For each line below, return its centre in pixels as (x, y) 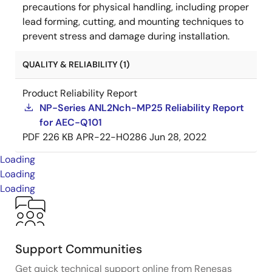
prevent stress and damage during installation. (126, 36)
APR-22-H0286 (111, 137)
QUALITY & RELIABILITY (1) (76, 64)
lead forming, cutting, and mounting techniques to (133, 21)
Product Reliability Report (80, 93)
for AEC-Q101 (71, 122)
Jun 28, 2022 (178, 137)
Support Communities (79, 249)
